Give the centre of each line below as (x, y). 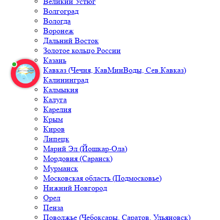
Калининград (66, 80)
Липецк (56, 139)
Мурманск (61, 168)
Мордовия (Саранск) (78, 159)
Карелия (57, 110)
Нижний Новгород (75, 188)
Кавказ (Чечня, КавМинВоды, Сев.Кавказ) (115, 70)
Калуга (55, 100)
